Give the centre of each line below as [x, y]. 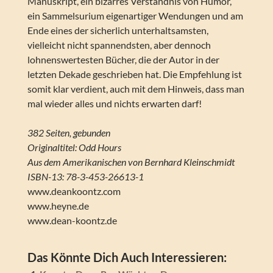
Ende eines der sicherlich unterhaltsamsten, [118, 30]
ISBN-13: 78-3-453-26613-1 [85, 177]
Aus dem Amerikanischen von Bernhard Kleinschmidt [131, 162]
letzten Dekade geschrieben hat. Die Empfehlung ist [134, 74]
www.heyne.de [58, 206]
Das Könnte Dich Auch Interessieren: [127, 257]
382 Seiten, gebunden [69, 133]
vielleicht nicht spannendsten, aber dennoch [119, 45]
